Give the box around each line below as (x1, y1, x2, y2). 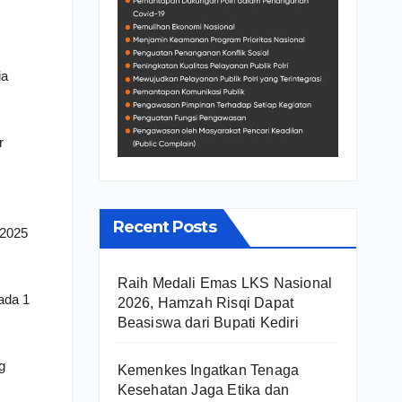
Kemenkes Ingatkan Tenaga (117, 362, 300, 378)
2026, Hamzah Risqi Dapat (117, 294, 294, 310)
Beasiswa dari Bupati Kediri (117, 314, 299, 330)
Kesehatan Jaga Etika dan (117, 381, 290, 398)
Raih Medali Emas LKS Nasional (117, 275, 333, 291)
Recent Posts (112, 216, 216, 237)
